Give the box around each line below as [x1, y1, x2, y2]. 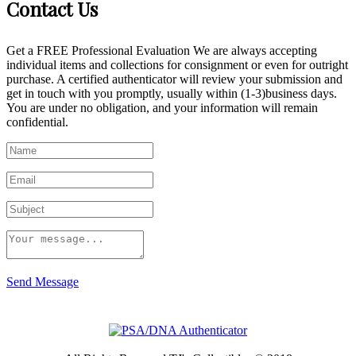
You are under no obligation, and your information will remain [6, 100, 318, 114]
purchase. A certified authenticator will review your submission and [6, 72, 342, 86]
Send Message [6, 274, 79, 288]
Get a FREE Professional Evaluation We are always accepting [6, 43, 317, 57]
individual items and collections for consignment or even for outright [6, 57, 348, 72]
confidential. [6, 114, 68, 129]
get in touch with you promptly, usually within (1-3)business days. [6, 86, 337, 100]
